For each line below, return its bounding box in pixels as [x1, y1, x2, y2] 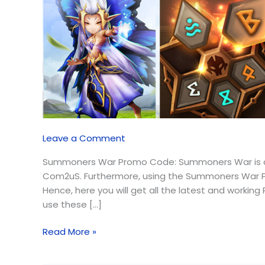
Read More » [43, 225, 96, 238]
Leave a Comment [43, 131, 125, 144]
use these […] [43, 198, 102, 211]
